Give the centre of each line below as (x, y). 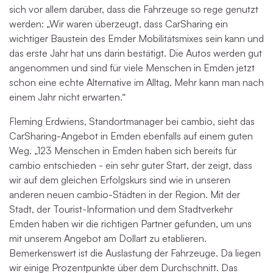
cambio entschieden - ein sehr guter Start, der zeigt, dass (131, 165)
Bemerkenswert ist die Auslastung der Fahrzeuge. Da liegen (135, 253)
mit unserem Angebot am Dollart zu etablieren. (108, 238)
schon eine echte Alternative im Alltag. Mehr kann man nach (136, 82)
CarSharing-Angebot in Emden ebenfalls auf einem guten (131, 136)
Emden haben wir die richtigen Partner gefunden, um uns (130, 224)
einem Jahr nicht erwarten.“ (67, 97)
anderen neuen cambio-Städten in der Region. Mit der (125, 194)
